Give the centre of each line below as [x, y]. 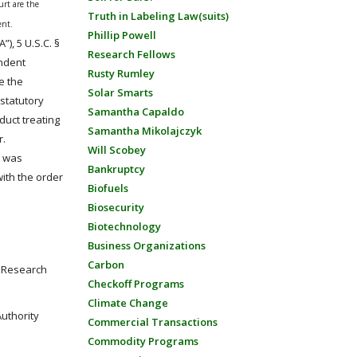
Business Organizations [146, 245]
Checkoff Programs [135, 284]
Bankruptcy [116, 169]
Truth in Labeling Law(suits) [158, 16]
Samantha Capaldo [135, 112]
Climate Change [127, 303]
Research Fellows [131, 54]
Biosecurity [116, 207]
